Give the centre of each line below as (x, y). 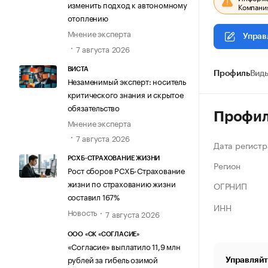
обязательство (93, 107)
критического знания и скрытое (125, 94)
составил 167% (93, 197)
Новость (82, 212)
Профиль (232, 74)
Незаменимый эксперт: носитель (127, 80)
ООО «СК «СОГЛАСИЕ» (103, 234)
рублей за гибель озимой (112, 259)
